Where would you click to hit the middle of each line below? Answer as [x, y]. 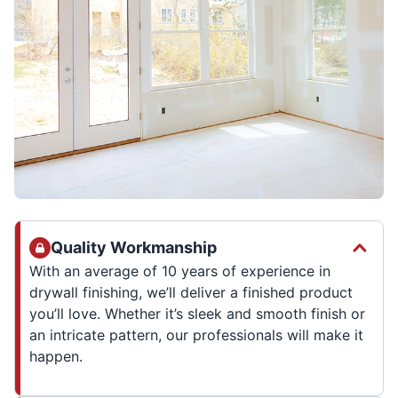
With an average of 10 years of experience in [180, 271]
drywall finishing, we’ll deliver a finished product [191, 292]
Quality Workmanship [134, 247]
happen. [56, 356]
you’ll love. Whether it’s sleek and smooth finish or [197, 313]
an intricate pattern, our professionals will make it [196, 334]
